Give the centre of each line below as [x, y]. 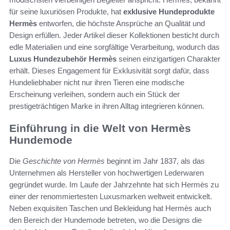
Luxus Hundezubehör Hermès [63, 59]
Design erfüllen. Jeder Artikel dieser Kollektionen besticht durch [114, 35]
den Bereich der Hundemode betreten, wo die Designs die [106, 220]
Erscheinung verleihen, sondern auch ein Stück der [94, 94]
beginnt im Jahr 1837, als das [155, 161]
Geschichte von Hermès [64, 161]
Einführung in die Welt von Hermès [100, 128]
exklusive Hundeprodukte [169, 12]
